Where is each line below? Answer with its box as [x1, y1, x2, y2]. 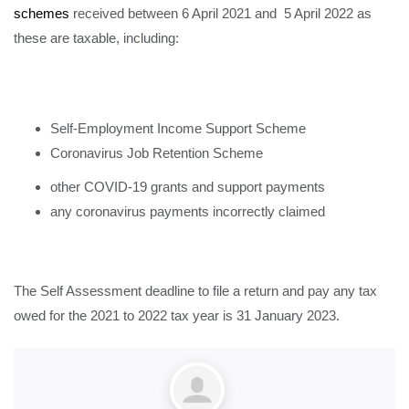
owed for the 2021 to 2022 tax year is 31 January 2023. [14, 307, 340, 323]
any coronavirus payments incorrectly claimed [50, 204, 325, 219]
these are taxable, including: [14, 30, 179, 46]
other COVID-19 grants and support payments [50, 179, 325, 194]
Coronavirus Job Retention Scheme [50, 145, 263, 161]
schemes [14, 5, 69, 21]
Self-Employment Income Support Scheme [50, 121, 306, 136]
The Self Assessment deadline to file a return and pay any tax [14, 282, 377, 299]
